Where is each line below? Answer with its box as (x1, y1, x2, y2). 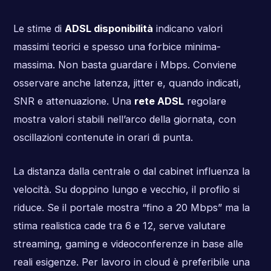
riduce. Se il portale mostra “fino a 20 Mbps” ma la (13, 201, 250, 214)
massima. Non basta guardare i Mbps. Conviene (13, 59, 237, 71)
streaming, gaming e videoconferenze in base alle (13, 237, 243, 250)
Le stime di (13, 22, 65, 35)
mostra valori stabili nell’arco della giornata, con (13, 113, 236, 126)
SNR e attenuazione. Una (13, 95, 134, 108)
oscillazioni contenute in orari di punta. (13, 131, 193, 144)
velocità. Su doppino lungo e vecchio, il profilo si (13, 183, 240, 195)
